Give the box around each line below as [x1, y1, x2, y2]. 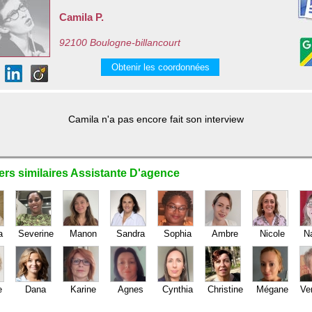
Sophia [164, 228, 192, 239]
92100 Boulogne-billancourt [59, 37, 180, 48]
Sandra [116, 228, 145, 239]
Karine [70, 284, 96, 295]
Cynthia [162, 284, 193, 295]
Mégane [256, 284, 288, 295]
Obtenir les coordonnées [111, 62, 210, 72]
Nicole [260, 228, 285, 239]
